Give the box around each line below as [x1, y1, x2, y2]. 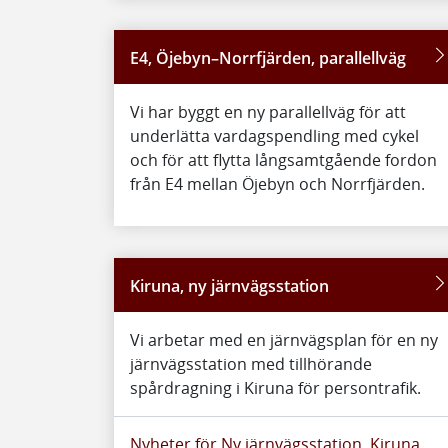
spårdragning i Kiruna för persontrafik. [130, 377, 421, 399]
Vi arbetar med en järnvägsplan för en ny [130, 329, 438, 351]
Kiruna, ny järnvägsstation [130, 275, 329, 297]
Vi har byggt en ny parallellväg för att [130, 101, 406, 123]
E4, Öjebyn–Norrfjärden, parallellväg [130, 47, 406, 69]
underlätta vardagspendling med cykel [130, 125, 419, 147]
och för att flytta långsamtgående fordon [130, 149, 437, 171]
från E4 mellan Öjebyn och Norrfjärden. [130, 173, 425, 195]
